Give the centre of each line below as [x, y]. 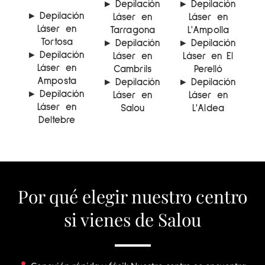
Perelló [208, 70]
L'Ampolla [208, 31]
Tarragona [132, 31]
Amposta [57, 82]
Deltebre [57, 121]
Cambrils [132, 70]
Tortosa [57, 43]
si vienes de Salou [132, 220]
